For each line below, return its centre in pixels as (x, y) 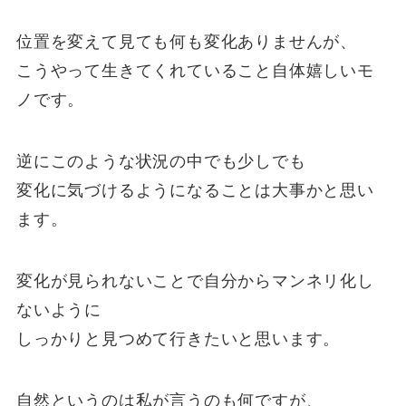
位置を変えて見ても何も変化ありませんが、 (187, 42)
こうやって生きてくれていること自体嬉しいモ (195, 71)
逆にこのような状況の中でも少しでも (161, 162)
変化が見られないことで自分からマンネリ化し (195, 280)
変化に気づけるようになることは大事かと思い (195, 191)
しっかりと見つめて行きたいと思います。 (178, 338)
